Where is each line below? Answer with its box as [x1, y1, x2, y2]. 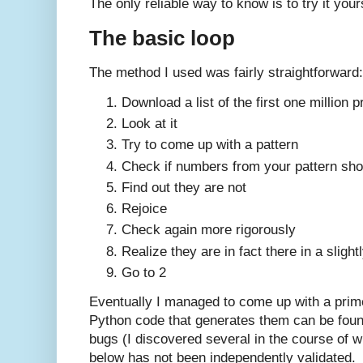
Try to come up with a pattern [122, 137, 298, 153]
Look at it [122, 115, 177, 131]
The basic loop [89, 26, 235, 51]
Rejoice [122, 201, 167, 217]
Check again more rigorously [122, 222, 296, 238]
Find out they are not [122, 179, 246, 195]
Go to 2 [122, 265, 166, 281]
